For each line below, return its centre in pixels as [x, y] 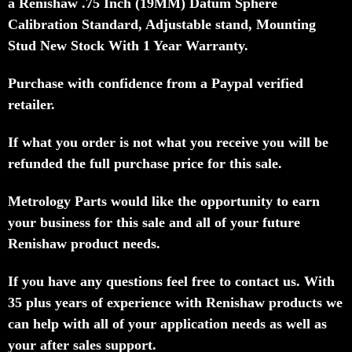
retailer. [31, 104]
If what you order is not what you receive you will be [168, 142]
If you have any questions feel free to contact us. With [171, 281]
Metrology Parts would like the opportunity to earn [164, 201]
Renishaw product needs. [84, 243]
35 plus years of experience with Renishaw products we [175, 302]
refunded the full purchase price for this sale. [145, 163]
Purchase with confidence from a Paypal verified [156, 83]
